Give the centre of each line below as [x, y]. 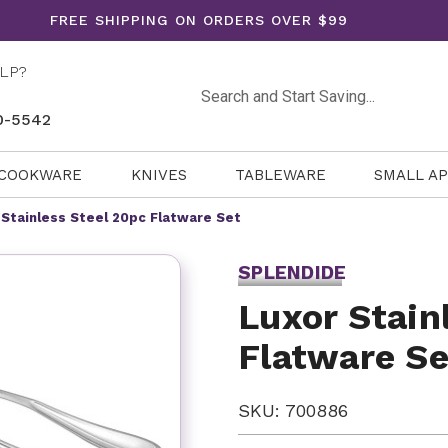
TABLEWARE [280, 174]
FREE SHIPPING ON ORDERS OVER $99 [199, 20]
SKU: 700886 [293, 410]
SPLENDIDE [292, 272]
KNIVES [158, 174]
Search [219, 85]
